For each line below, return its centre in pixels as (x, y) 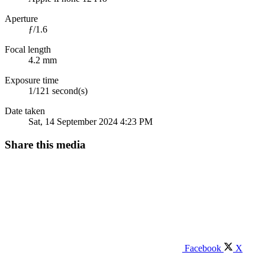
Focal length (28, 50)
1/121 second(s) (58, 91)
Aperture (21, 19)
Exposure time (32, 80)
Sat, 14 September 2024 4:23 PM (91, 122)
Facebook (203, 248)
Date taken (25, 111)
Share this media (45, 144)
